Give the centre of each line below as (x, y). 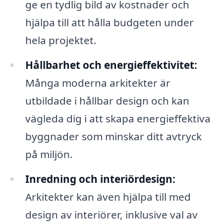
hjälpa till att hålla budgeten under (109, 23)
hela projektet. (61, 40)
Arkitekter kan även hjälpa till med (108, 196)
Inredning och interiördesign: (100, 179)
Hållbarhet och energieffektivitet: (111, 65)
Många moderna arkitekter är (98, 83)
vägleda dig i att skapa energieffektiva (118, 118)
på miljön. (49, 154)
